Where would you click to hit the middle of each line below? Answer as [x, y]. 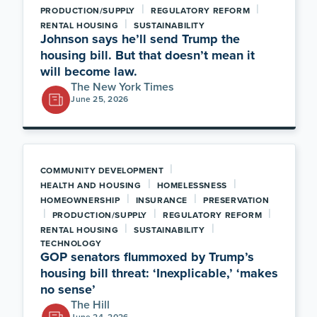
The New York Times [123, 87]
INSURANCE [161, 200]
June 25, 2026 [100, 99]
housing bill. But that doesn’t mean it [147, 55]
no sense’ [68, 289]
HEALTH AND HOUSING [91, 185]
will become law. [88, 71]
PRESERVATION [236, 200]
